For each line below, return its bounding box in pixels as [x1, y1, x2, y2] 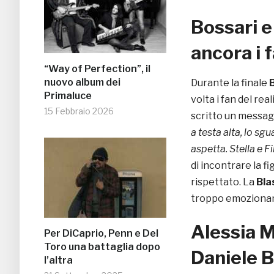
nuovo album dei [44, 76, 120, 89]
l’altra [44, 254, 73, 267]
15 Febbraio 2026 [44, 106, 114, 117]
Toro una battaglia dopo [44, 241, 160, 253]
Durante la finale [191, 77, 269, 89]
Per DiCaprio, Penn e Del [44, 228, 158, 240]
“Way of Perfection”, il [44, 63, 150, 75]
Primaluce [44, 90, 92, 102]
